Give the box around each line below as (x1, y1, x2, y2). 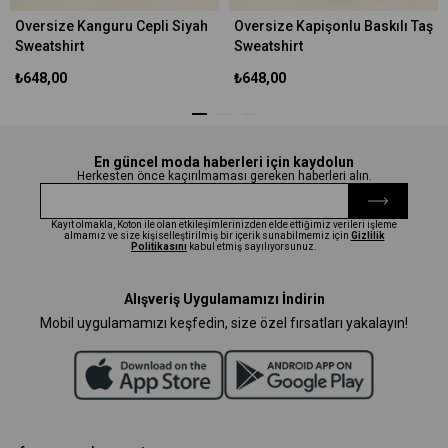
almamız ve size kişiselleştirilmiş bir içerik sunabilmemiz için (63, 229, 351, 241)
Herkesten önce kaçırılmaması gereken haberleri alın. (76, 168, 372, 183)
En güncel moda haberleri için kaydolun (94, 153, 354, 170)
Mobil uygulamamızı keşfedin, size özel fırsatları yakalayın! (40, 314, 408, 331)
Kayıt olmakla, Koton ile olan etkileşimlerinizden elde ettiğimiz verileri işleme (51, 218, 397, 230)
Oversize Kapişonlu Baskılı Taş (234, 17, 433, 34)
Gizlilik (350, 229, 385, 241)
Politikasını (131, 240, 187, 252)
